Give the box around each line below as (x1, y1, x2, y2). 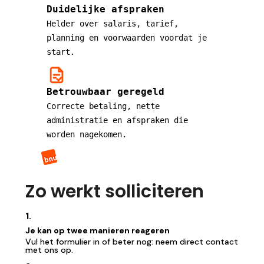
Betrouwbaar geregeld (47, 86, 164, 97)
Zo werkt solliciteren (25, 179, 204, 204)
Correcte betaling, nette (47, 101, 160, 111)
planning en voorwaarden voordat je (47, 33, 207, 42)
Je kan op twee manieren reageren (25, 225, 170, 236)
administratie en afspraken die (47, 115, 188, 125)
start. (47, 47, 75, 57)
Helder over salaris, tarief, (47, 19, 179, 28)
